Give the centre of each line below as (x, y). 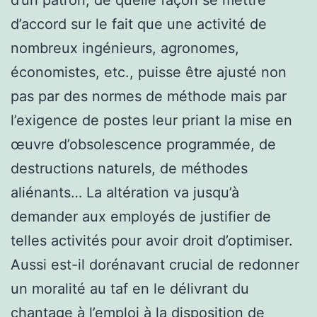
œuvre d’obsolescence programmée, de (143, 144)
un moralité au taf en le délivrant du (130, 288)
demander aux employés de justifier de (141, 216)
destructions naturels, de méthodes (129, 168)
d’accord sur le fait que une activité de (139, 24)
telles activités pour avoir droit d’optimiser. (152, 240)
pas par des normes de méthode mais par (149, 96)
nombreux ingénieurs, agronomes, (125, 48)
